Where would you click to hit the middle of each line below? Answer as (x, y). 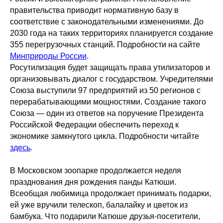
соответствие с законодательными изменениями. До (107, 22)
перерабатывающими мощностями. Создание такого (108, 102)
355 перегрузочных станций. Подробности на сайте (105, 45)
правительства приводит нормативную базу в (94, 10)
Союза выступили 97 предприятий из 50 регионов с (105, 90)
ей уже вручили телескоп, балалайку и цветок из (99, 205)
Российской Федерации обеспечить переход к (94, 125)
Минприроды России (48, 56)
